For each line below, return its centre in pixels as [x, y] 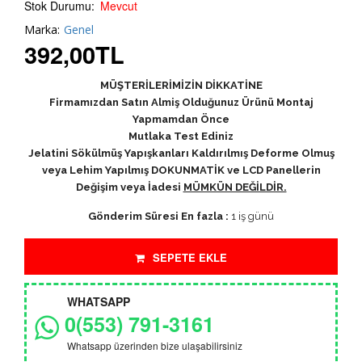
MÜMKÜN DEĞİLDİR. [235, 187]
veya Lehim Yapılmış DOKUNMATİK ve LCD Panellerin [181, 170]
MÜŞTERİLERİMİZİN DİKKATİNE [181, 85]
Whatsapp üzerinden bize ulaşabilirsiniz [155, 345]
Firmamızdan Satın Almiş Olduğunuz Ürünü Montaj [181, 102]
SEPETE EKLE [188, 257]
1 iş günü [251, 216]
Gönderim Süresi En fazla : [158, 216]
